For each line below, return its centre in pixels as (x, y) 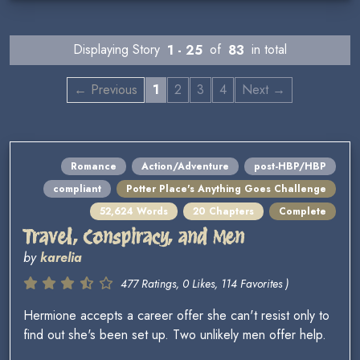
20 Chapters (223, 212)
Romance (94, 167)
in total (267, 50)
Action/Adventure (185, 167)
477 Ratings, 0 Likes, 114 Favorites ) (205, 284)
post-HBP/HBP (290, 167)
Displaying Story (119, 50)
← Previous (106, 89)
